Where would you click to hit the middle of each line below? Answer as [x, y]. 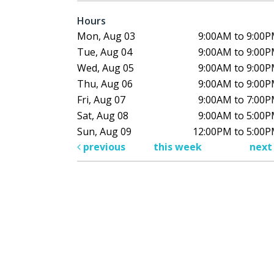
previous [103, 147]
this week [177, 147]
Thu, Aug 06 [105, 84]
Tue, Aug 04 [105, 52]
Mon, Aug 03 [106, 36]
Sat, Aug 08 [103, 116]
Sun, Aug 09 [104, 132]
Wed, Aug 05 [106, 68]
